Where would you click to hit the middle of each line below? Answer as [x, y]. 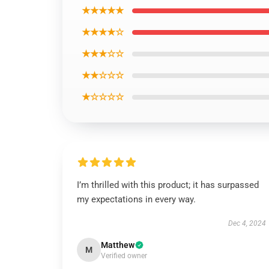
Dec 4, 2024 [247, 223]
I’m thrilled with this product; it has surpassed [168, 185]
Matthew [118, 245]
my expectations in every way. [136, 199]
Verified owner [124, 256]
